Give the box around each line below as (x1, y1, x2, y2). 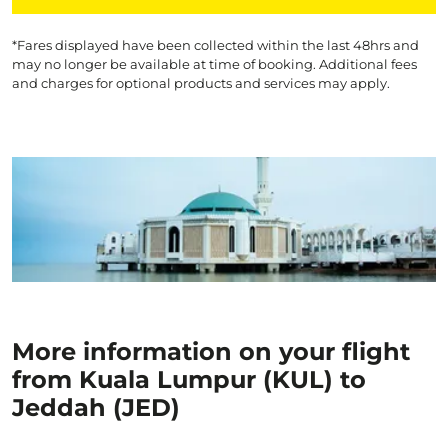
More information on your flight (12, 337, 410, 366)
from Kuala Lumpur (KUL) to (12, 365, 366, 394)
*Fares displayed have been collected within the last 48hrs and (12, 37, 419, 53)
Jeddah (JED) (12, 393, 180, 422)
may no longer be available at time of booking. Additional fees (12, 56, 417, 72)
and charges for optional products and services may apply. (12, 75, 390, 91)
